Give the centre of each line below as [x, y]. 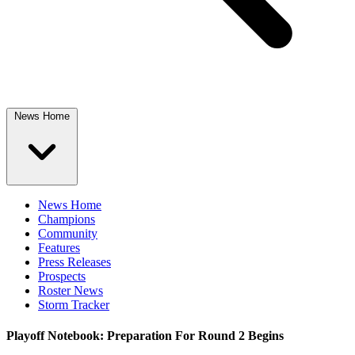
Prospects [62, 276]
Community [68, 233]
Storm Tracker [74, 305]
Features [59, 248]
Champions [67, 219]
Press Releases [74, 262]
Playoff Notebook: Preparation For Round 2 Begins [145, 336]
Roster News [71, 290]
